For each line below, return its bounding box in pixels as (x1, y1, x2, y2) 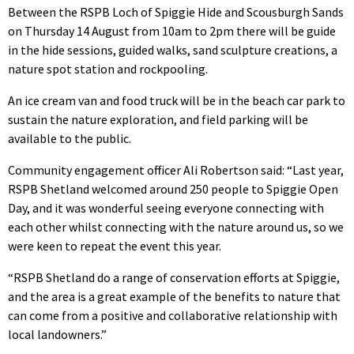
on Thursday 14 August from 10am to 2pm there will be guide (8, 23, 336, 40)
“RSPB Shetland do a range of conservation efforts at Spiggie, (8, 269, 340, 286)
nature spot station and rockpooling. (8, 61, 208, 77)
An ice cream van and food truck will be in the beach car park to (8, 92, 345, 109)
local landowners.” (8, 326, 107, 343)
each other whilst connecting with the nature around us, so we (8, 219, 344, 235)
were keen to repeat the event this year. (8, 238, 221, 254)
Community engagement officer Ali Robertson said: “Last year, (8, 162, 344, 179)
